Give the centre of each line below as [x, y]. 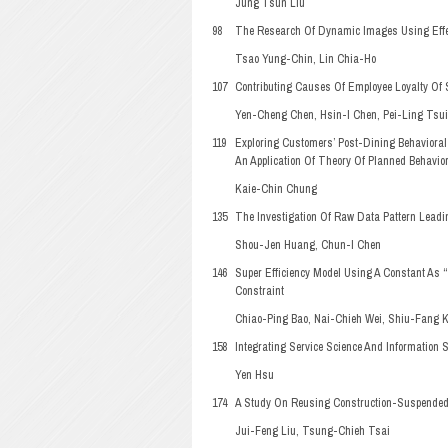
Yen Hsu [254, 375]
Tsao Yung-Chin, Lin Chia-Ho [305, 59]
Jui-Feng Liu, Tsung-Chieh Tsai [312, 431]
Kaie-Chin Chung [276, 189]
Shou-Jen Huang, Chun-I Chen [308, 245]
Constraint [259, 291]
